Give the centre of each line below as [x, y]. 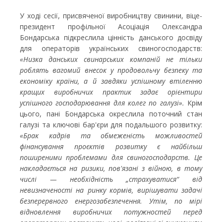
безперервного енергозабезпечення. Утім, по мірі [111, 201]
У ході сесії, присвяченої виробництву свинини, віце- [111, 16]
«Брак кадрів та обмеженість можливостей [111, 136]
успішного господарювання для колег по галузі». [102, 103]
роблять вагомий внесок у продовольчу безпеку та [111, 70]
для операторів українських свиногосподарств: [111, 49]
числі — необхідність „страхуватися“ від [111, 179]
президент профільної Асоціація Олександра [111, 27]
